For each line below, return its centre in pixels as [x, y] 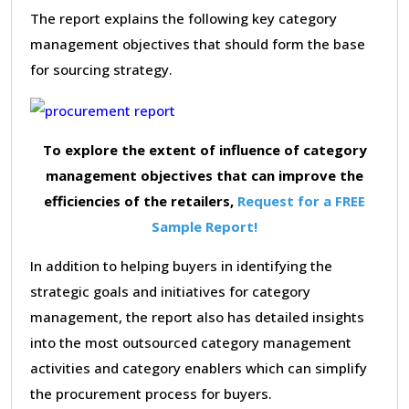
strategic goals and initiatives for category [170, 291]
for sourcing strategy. [101, 69]
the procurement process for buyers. [151, 393]
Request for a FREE [301, 200]
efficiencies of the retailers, [141, 200]
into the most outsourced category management [191, 342]
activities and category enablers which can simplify [199, 367]
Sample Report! [204, 226]
